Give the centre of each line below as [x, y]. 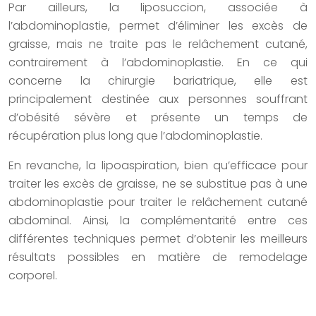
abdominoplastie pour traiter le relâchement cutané [158, 202]
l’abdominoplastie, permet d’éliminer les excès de [158, 26]
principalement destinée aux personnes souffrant [158, 99]
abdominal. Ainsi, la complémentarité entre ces [158, 221]
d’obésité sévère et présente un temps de [158, 118]
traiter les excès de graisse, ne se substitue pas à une [158, 184]
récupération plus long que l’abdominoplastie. [135, 136]
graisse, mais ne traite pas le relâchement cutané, [158, 44]
